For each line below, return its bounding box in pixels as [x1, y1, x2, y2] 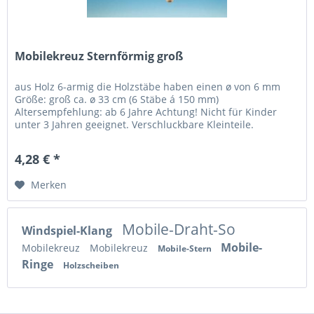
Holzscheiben [63, 259, 119, 272]
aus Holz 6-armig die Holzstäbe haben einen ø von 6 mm [15, 80, 281, 94]
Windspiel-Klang [22, 223, 115, 239]
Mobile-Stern [158, 243, 214, 255]
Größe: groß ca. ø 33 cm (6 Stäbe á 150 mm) [15, 93, 219, 107]
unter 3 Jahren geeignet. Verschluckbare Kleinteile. [15, 118, 254, 132]
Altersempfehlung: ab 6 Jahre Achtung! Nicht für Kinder [15, 105, 278, 119]
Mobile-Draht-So [122, 219, 235, 240]
